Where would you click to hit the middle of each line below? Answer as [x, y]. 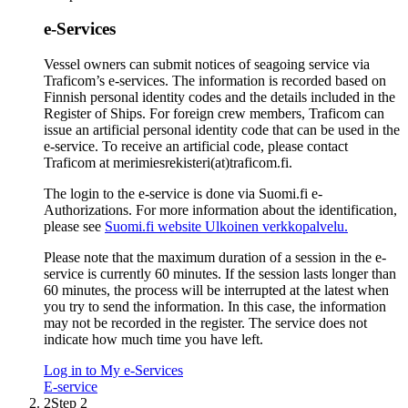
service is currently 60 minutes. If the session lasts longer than [220, 274]
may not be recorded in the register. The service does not [205, 323]
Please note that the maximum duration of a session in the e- [215, 258]
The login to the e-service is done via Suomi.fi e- [183, 194]
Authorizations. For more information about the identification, [220, 210]
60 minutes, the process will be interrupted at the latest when [216, 291]
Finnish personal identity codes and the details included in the [219, 97]
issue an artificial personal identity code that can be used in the [222, 130]
